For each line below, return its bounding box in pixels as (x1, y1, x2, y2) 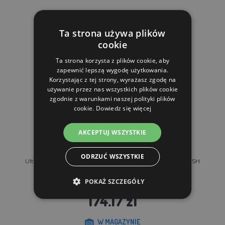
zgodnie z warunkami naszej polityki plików (50, 94, 175, 103)
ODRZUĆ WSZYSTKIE (80, 152, 145, 161)
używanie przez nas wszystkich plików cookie (47, 85, 178, 93)
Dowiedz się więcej (96, 104, 152, 113)
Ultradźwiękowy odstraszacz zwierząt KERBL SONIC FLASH (25, 157, 200, 165)
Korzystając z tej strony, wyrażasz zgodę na (49, 75, 176, 84)
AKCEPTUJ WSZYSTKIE (78, 128, 147, 137)
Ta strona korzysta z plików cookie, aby (55, 56, 170, 65)
